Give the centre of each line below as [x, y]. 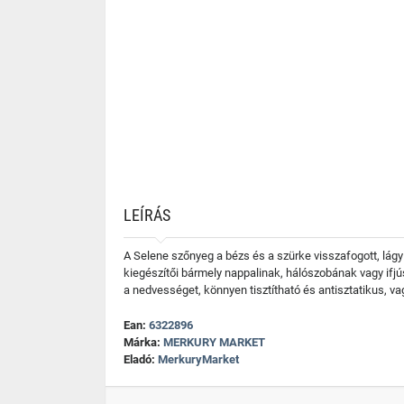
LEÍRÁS [147, 215]
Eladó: [141, 359]
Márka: [143, 342]
